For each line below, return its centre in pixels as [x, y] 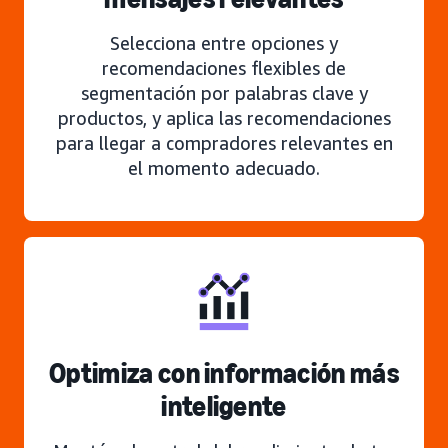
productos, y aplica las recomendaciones [224, 117]
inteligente [224, 406]
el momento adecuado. [224, 167]
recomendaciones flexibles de [224, 67]
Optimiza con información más [224, 373]
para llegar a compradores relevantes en [224, 142]
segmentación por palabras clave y [224, 92]
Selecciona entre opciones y [224, 42]
